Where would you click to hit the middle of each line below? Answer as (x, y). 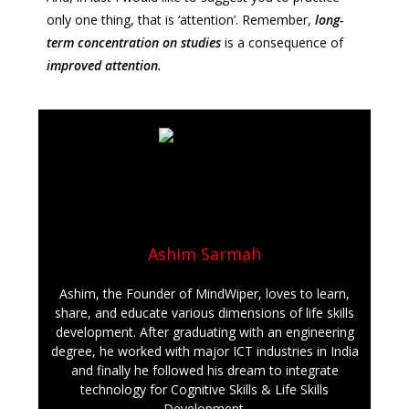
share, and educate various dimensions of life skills (204, 313)
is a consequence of (283, 42)
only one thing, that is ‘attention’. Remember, (179, 20)
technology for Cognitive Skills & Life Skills (204, 389)
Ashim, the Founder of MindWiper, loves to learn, (204, 294)
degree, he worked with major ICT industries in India (204, 351)
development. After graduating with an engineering (204, 332)
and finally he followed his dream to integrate (204, 370)
